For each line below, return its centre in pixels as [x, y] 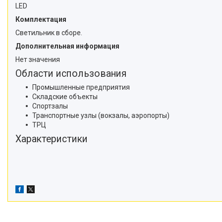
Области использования [71, 73]
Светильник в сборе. [49, 32]
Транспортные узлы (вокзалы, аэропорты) [101, 115]
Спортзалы [50, 106]
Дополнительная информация [67, 46]
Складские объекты [65, 96]
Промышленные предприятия [81, 87]
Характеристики [52, 139]
